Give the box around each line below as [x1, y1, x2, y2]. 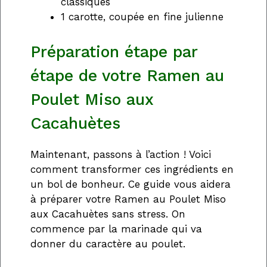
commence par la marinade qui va [30, 222, 202, 235]
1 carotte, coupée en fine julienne [61, 11, 223, 23]
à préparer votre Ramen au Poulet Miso [30, 193, 226, 205]
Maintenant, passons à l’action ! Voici [30, 148, 211, 160]
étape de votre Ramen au [30, 66, 224, 85]
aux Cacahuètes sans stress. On [30, 207, 185, 220]
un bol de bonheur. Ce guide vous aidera [30, 178, 231, 190]
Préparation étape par [30, 42, 197, 61]
